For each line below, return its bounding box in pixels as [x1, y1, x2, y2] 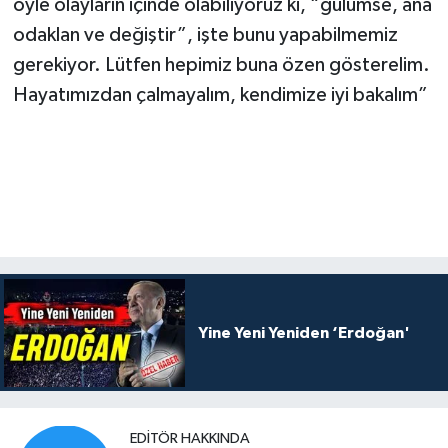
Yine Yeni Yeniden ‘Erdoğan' [197, 324, 410, 341]
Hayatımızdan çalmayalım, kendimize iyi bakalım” [12, 84, 428, 105]
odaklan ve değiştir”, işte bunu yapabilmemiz [12, 24, 398, 45]
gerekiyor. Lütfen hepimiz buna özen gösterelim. [12, 54, 430, 75]
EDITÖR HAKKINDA [130, 430, 250, 446]
